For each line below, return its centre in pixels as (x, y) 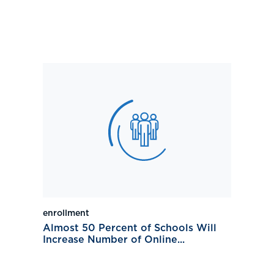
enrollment (66, 214)
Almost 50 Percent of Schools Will (130, 228)
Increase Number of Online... (114, 240)
